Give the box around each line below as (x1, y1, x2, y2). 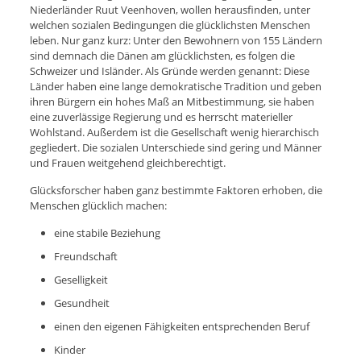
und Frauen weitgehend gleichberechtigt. (29, 155, 226, 170)
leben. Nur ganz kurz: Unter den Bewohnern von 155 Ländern (29, 32, 322, 48)
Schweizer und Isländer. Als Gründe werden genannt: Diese (29, 63, 309, 78)
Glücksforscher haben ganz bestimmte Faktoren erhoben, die (29, 182, 322, 197)
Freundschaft (53, 248, 118, 263)
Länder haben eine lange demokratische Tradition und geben (29, 78, 322, 93)
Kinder (53, 342, 85, 357)
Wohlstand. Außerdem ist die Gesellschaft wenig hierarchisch (29, 124, 319, 139)
